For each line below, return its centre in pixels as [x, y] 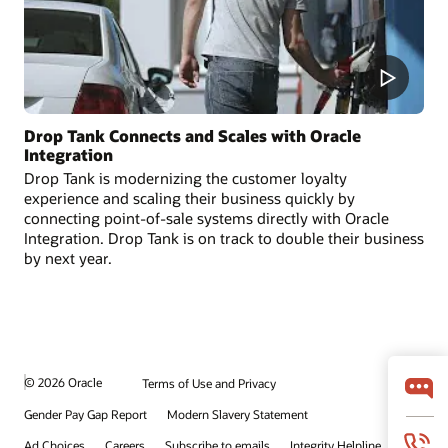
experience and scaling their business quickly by [189, 197]
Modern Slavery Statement [237, 413]
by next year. [68, 257]
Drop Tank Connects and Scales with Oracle [192, 135]
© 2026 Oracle [63, 382]
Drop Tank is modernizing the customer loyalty [185, 177]
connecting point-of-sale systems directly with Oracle [206, 217]
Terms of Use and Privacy [209, 382]
